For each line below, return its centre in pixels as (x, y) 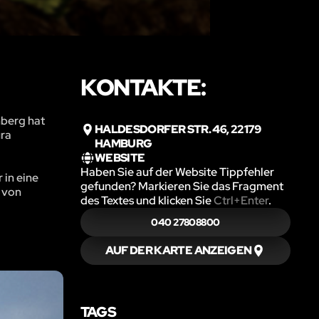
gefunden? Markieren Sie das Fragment (182, 186)
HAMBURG (123, 143)
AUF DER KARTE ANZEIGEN (178, 250)
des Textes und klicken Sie (147, 200)
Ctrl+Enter (241, 200)
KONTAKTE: (143, 87)
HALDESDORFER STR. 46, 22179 (178, 129)
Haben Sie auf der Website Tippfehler (177, 172)
